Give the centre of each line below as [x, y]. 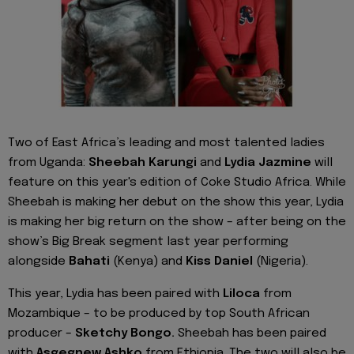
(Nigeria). [281, 262]
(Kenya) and [148, 262]
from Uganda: [48, 163]
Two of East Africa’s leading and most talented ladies [166, 143]
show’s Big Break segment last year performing [148, 242]
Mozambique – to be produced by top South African [159, 313]
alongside [38, 262]
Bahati [89, 262]
